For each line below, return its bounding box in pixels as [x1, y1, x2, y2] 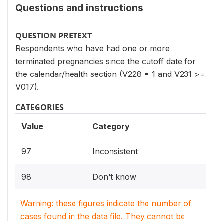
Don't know [92, 171, 136, 182]
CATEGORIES [15, 101, 64, 112]
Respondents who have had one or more [15, 43, 170, 53]
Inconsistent [92, 146, 138, 156]
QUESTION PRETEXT [15, 30, 92, 41]
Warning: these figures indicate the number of [20, 198, 191, 208]
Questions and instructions [15, 1, 143, 14]
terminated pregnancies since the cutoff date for [15, 56, 196, 66]
